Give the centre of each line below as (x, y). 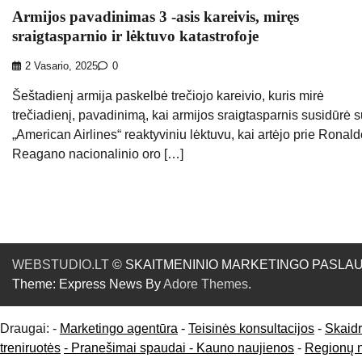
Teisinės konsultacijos (251, 328)
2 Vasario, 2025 (61, 66)
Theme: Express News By (88, 284)
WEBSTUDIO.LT (61, 264)
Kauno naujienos (245, 347)
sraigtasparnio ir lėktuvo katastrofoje (135, 36)
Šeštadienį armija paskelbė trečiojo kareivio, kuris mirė (168, 95)
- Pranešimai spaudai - (130, 347)
